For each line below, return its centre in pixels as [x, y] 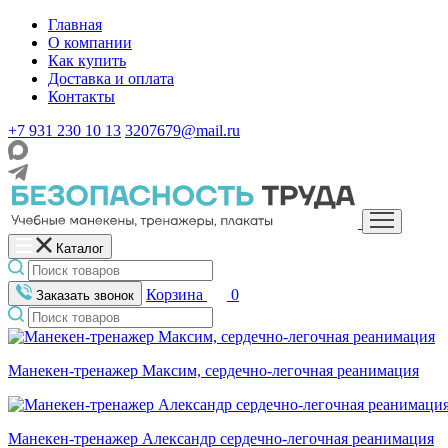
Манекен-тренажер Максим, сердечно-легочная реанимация [213, 370]
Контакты [81, 96]
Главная [75, 24]
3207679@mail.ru [182, 130]
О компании [90, 42]
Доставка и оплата [111, 78]
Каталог [80, 248]
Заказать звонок [85, 295]
